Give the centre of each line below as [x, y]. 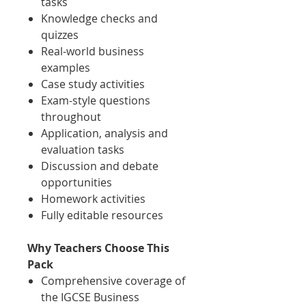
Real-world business [93, 52]
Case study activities [93, 84]
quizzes [60, 35]
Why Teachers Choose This [98, 248]
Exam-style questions [96, 101]
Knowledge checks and [99, 19]
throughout [71, 117]
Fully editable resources [102, 215]
